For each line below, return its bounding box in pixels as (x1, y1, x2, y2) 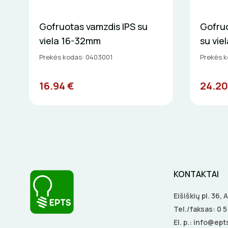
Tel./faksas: (174, 204, 217, 214)
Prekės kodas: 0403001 (39, 52, 112, 62)
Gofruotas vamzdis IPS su (39, 20, 148, 33)
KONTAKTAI (174, 168, 219, 180)
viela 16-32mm (39, 35, 101, 47)
